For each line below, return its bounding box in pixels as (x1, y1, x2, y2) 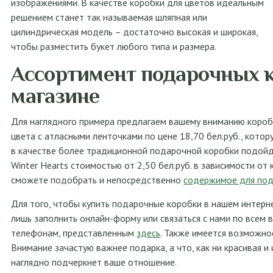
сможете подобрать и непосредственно (11, 174, 184, 186)
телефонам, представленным (11, 227, 137, 239)
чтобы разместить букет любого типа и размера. (11, 40, 217, 52)
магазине (11, 83, 100, 108)
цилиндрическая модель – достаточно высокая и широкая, (11, 26, 258, 38)
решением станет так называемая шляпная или (11, 11, 208, 23)
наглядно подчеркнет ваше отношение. (11, 256, 177, 268)
